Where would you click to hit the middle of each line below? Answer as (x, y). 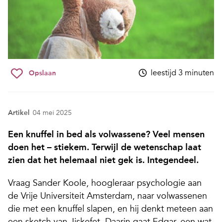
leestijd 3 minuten (182, 73)
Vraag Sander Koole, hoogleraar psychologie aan (105, 183)
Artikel (19, 113)
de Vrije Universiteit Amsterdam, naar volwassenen (108, 196)
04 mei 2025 (52, 113)
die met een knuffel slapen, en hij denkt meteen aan (111, 209)
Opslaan (42, 73)
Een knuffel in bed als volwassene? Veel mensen (106, 135)
